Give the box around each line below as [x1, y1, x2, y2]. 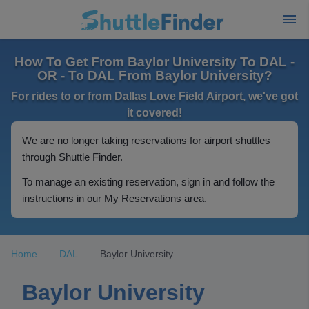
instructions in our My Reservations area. [22, 192, 207, 204]
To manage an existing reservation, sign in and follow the [22, 176, 275, 188]
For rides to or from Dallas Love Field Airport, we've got [11, 90, 298, 102]
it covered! [127, 107, 182, 119]
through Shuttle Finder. [22, 151, 123, 163]
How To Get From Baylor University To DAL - [14, 54, 295, 69]
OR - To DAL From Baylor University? [37, 68, 272, 83]
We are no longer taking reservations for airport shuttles [22, 134, 270, 146]
